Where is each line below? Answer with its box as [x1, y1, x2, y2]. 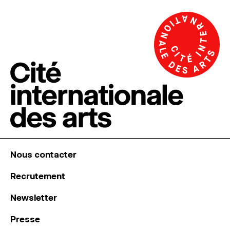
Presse [10, 214, 40, 224]
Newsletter [10, 192, 57, 203]
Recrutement [10, 170, 65, 181]
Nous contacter [10, 149, 76, 160]
